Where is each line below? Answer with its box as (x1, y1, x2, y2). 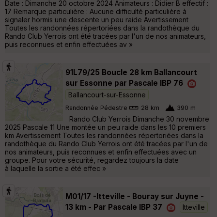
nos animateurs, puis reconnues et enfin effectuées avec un (5, 147, 197, 156)
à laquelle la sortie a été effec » (5, 164, 106, 172)
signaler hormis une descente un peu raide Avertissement (5, 15, 188, 24)
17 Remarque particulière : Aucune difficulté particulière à (5, 7, 186, 15)
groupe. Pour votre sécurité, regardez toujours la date (5, 155, 179, 164)
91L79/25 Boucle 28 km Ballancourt (65, 67, 197, 77)
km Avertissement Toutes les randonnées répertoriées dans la (5, 131, 203, 139)
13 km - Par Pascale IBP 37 (65, 202, 162, 212)
